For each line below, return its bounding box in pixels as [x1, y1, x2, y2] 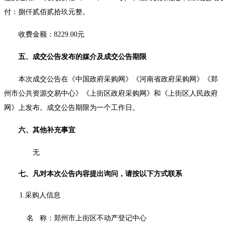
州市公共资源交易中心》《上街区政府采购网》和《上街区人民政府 [4, 90, 218, 98]
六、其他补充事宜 [18, 126, 75, 134]
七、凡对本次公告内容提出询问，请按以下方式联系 [18, 170, 182, 178]
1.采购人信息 [19, 191, 61, 199]
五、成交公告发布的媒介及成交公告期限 [18, 53, 147, 61]
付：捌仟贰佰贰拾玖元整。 [4, 8, 90, 16]
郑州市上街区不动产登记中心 [54, 214, 147, 222]
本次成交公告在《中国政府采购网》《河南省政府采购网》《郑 [18, 75, 218, 83]
